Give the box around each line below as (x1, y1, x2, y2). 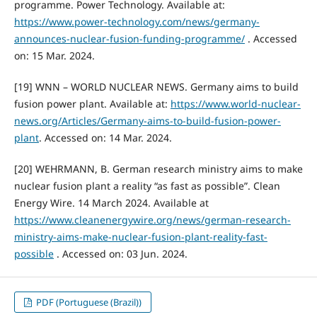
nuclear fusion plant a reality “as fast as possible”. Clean (13, 178, 280, 192)
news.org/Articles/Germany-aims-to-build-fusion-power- (13, 113, 281, 127)
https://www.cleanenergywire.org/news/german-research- (13, 212, 291, 226)
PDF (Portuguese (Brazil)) (34, 296, 142, 309)
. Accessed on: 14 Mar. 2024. (38, 130, 172, 144)
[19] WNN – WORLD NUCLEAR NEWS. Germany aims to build (13, 79, 299, 93)
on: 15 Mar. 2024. (13, 48, 95, 62)
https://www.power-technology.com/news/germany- (13, 14, 260, 28)
